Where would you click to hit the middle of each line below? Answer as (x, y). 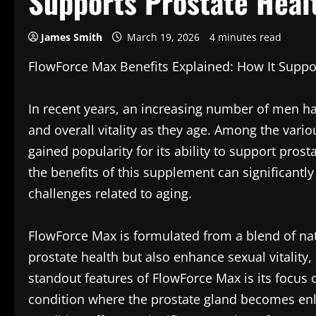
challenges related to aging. (110, 193)
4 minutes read (245, 37)
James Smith (72, 37)
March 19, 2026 (163, 37)
